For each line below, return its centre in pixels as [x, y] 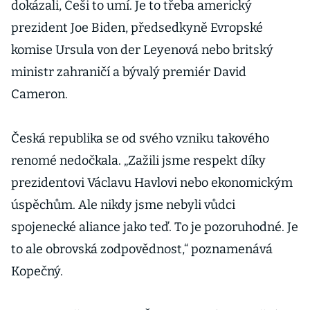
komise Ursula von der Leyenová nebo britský [142, 50]
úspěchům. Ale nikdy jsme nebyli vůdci [123, 205]
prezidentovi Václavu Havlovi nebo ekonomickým [152, 183]
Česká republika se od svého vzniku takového [140, 138]
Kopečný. [37, 271]
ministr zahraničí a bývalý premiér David [129, 72]
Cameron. [39, 94]
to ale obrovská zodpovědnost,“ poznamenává [142, 249]
